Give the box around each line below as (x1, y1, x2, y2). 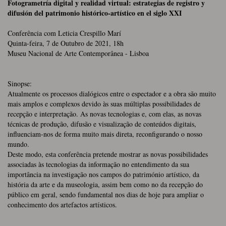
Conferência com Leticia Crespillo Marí (8, 28, 121, 38)
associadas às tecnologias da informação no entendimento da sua (8, 159, 189, 169)
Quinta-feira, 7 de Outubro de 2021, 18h (8, 38, 124, 48)
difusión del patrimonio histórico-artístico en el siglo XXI (8, 7, 182, 18)
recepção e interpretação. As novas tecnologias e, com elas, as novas (8, 108, 201, 119)
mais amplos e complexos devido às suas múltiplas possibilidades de (8, 98, 200, 108)
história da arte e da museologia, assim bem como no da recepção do (8, 179, 203, 189)
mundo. (8, 139, 29, 149)
